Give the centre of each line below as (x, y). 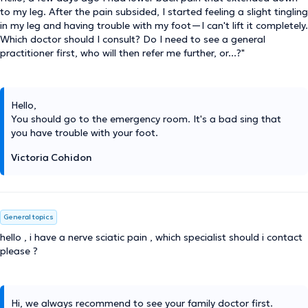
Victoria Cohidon (52, 157)
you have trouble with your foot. (85, 133)
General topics (29, 217)
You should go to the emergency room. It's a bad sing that (146, 119)
